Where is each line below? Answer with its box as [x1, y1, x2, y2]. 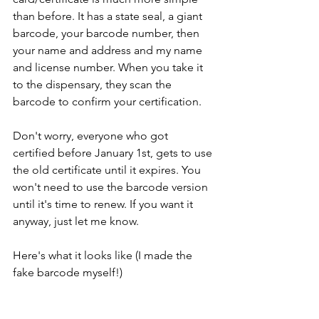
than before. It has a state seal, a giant [13, 9, 205, 23]
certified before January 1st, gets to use [13, 146, 215, 159]
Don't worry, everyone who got [13, 129, 171, 142]
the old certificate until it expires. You [13, 163, 204, 177]
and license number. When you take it [13, 61, 206, 74]
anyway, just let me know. [13, 214, 139, 228]
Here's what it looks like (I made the [13, 249, 195, 262]
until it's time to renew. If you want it [13, 197, 196, 211]
